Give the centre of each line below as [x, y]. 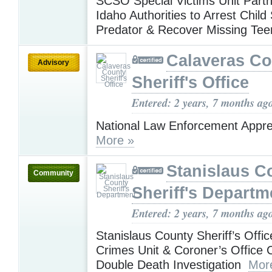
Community [53, 173]
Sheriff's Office [190, 83]
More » [115, 140]
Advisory [53, 63]
